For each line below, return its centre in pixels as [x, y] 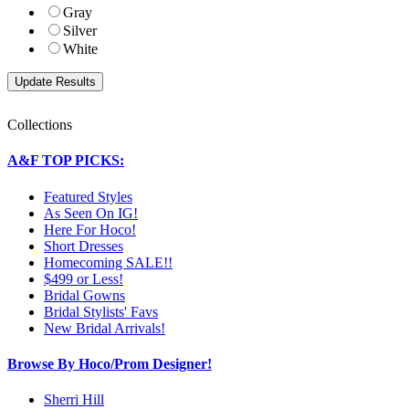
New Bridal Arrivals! [105, 328]
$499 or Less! [84, 278]
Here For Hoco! [90, 229]
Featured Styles [88, 196]
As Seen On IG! [91, 213]
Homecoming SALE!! [108, 262]
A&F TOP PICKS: [66, 161]
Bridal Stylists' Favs [101, 311]
